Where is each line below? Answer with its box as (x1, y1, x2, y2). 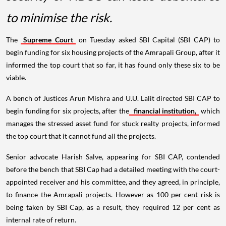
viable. (6, 73, 26, 82)
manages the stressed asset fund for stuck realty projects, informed (6, 119, 220, 128)
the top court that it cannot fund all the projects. (6, 131, 157, 140)
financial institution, (132, 106, 197, 115)
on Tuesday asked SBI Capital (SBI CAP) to (75, 35, 220, 44)
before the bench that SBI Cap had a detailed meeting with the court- (6, 164, 220, 174)
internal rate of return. (6, 215, 78, 224)
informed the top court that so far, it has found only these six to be (6, 60, 220, 69)
